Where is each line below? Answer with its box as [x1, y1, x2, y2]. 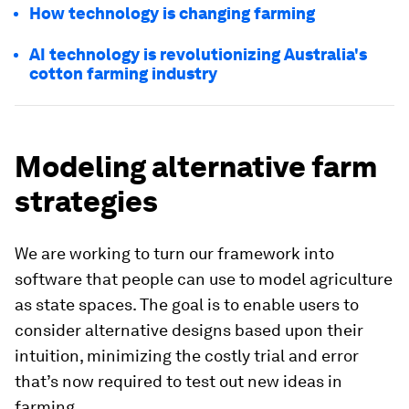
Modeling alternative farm [15, 149, 377, 185]
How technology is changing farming [29, 4, 315, 24]
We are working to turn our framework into [15, 244, 334, 264]
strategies [15, 184, 158, 220]
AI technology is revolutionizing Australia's [29, 45, 367, 65]
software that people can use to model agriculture [15, 269, 393, 289]
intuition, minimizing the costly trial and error [15, 346, 359, 366]
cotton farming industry [29, 64, 217, 84]
